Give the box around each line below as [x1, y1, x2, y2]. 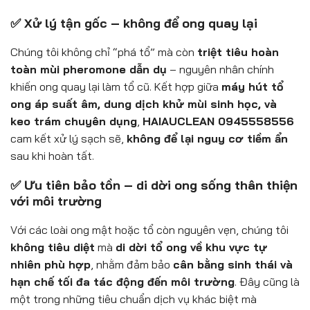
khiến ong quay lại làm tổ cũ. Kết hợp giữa [10, 80, 221, 94]
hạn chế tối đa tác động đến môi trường [10, 275, 235, 289]
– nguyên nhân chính [167, 62, 274, 77]
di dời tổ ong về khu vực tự [116, 240, 267, 255]
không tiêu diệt [10, 240, 95, 255]
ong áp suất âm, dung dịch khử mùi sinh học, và [10, 97, 277, 111]
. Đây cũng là [235, 275, 300, 289]
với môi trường [10, 193, 102, 210]
